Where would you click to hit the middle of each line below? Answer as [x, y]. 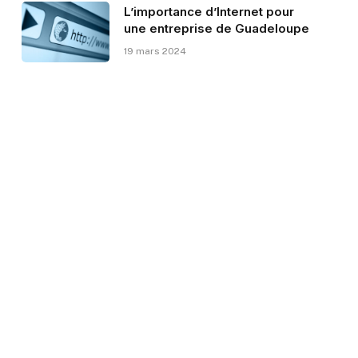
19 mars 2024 [155, 52]
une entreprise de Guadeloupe [216, 29]
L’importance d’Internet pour [209, 12]
